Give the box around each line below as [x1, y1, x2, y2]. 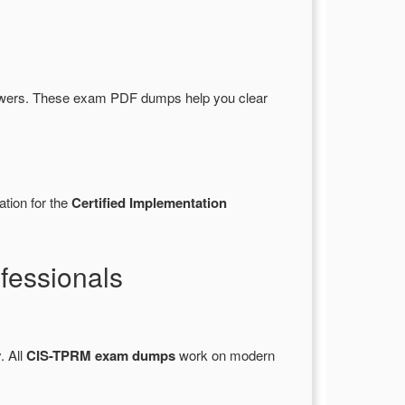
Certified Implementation [71, 193, 227, 213]
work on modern [175, 345, 275, 365]
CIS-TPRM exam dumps [26, 345, 175, 366]
